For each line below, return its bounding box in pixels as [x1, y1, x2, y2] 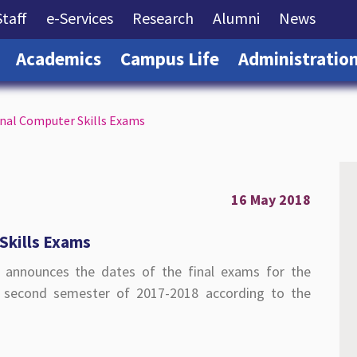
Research [132, 8, 194, 28]
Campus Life [120, 47, 220, 70]
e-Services [46, 8, 114, 28]
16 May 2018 [230, 190, 311, 210]
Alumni [213, 8, 261, 28]
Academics [16, 47, 102, 70]
